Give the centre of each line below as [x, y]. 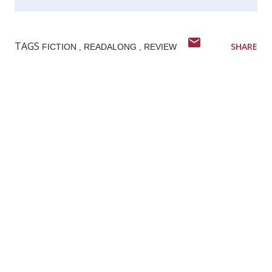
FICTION [60, 46]
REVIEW [160, 46]
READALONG [111, 46]
